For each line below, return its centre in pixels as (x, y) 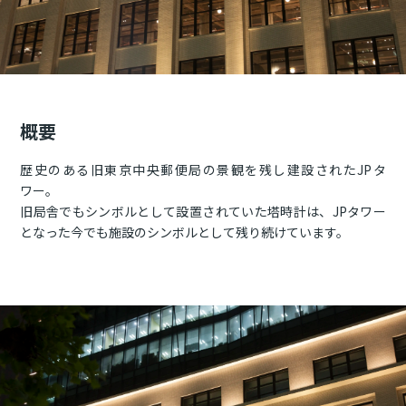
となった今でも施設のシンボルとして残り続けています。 (185, 232)
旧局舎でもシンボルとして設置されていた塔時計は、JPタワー (203, 211)
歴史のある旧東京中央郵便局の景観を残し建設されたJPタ (203, 169)
